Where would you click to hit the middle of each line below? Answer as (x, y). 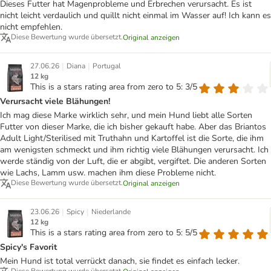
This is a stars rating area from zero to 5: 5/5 (114, 233)
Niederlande (111, 212)
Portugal (107, 66)
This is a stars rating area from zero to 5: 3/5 (114, 87)
